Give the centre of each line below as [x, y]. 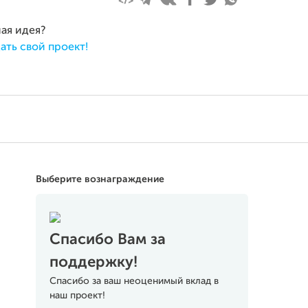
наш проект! [77, 296]
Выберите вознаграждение [100, 179]
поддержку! [93, 263]
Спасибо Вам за [107, 240]
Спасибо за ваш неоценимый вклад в [134, 281]
